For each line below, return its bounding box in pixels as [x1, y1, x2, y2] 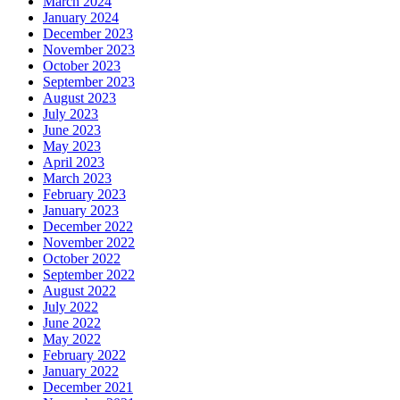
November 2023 [43, 42, 135, 58]
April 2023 [43, 154, 104, 171]
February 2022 [43, 347, 126, 363]
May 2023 [43, 138, 101, 154]
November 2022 [43, 235, 135, 251]
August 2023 [43, 90, 116, 106]
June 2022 [43, 315, 101, 331]
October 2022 [43, 251, 121, 267]
